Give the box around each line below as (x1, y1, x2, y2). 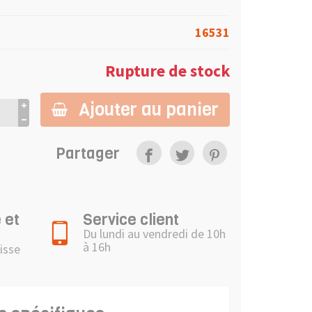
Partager (56, 142, 120, 164)
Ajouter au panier (79, 97, 219, 121)
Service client (83, 209, 179, 230)
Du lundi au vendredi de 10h (83, 226, 226, 242)
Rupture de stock (105, 60, 230, 81)
